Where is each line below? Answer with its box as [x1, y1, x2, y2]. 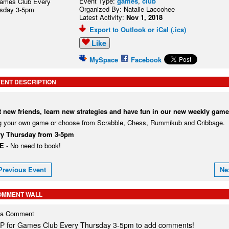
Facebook [131, 55, 162, 64]
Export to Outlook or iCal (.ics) [89, 25, 187, 34]
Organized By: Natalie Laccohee [79, 4, 175, 14]
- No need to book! [6, 141, 61, 150]
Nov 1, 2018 [126, 12, 163, 22]
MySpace [89, 55, 119, 64]
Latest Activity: [79, 12, 127, 22]
